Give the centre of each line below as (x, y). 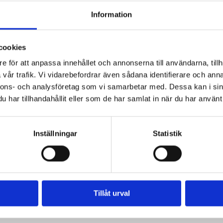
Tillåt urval (111, 193)
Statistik (167, 133)
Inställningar (55, 133)
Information (111, 14)
